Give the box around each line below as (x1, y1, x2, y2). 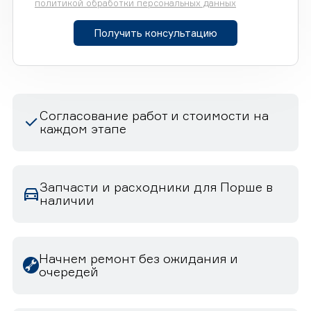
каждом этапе (40, 121, 126, 137)
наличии (40, 192, 94, 208)
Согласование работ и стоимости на (40, 108, 269, 124)
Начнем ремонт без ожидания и (39, 251, 238, 267)
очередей (39, 264, 99, 280)
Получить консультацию (94, 26, 217, 40)
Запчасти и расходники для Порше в (40, 179, 273, 195)
